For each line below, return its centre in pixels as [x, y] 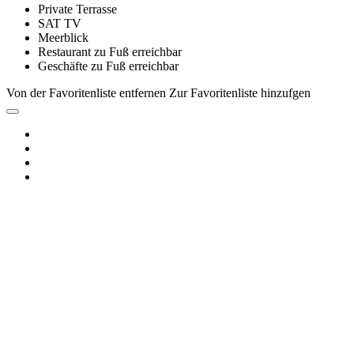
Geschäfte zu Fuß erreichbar [108, 66]
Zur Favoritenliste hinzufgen [240, 92]
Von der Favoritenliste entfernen [86, 92]
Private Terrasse [77, 9]
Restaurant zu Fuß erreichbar [110, 51]
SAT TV [60, 23]
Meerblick [63, 37]
